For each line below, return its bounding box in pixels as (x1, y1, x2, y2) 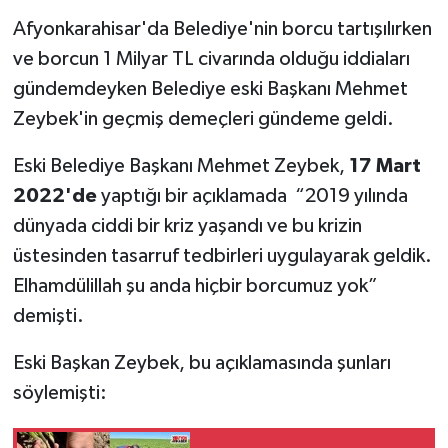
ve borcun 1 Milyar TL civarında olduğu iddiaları (12, 48, 410, 69)
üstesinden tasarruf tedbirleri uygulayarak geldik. (12, 245, 432, 266)
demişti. (12, 305, 84, 326)
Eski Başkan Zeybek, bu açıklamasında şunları (12, 352, 391, 373)
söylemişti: (12, 382, 107, 403)
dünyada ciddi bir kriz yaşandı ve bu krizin (12, 215, 362, 236)
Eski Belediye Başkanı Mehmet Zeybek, (12, 155, 349, 176)
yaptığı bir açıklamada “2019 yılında (96, 185, 408, 206)
